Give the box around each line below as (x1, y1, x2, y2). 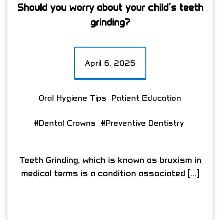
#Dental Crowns (33, 118, 96, 128)
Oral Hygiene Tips (39, 93, 107, 103)
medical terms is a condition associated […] (21, 167, 199, 179)
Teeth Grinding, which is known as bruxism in (19, 154, 201, 165)
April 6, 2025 (84, 58, 136, 68)
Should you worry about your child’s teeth (17, 1, 203, 13)
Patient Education (111, 93, 181, 103)
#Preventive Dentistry (100, 118, 184, 128)
